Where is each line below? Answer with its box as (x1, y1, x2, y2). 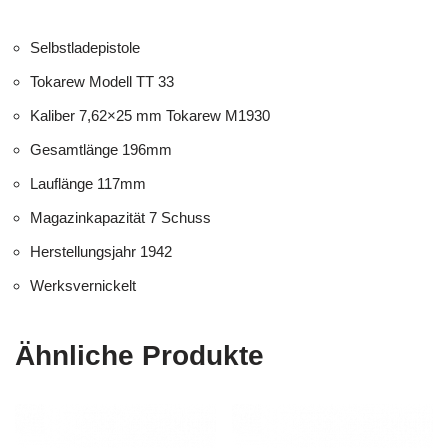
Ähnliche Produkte (15, 339, 264, 371)
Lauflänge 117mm (30, 174, 146, 192)
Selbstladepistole (30, 38, 140, 56)
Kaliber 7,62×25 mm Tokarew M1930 (30, 106, 270, 124)
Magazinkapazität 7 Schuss (30, 208, 211, 226)
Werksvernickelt (30, 276, 136, 294)
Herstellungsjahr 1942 (30, 242, 172, 260)
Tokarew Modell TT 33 (30, 72, 174, 90)
